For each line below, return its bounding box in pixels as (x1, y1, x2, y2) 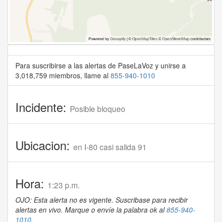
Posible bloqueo (70, 103, 125, 114)
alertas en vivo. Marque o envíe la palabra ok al (15, 205, 166, 215)
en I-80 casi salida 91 (73, 141, 147, 153)
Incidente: (15, 98, 70, 116)
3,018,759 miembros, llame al (15, 70, 111, 81)
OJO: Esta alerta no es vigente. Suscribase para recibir (15, 195, 188, 205)
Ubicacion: (15, 136, 73, 154)
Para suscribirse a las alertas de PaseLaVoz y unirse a (15, 60, 186, 71)
